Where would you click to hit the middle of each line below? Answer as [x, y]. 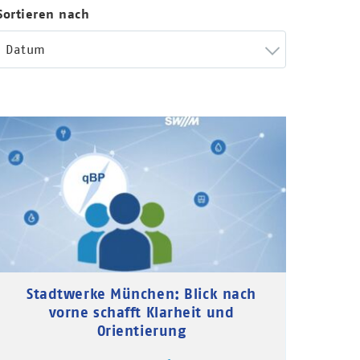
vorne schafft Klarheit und [141, 312]
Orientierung [141, 330]
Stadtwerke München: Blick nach [141, 293]
